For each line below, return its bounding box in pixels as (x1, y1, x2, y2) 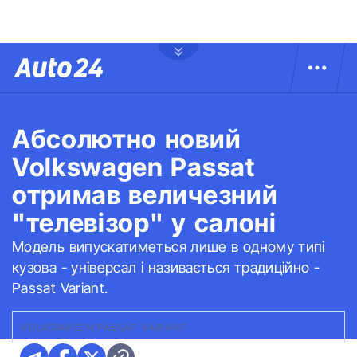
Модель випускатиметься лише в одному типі (12, 238, 325, 255)
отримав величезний (12, 179, 278, 210)
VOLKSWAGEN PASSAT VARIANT (21, 321, 187, 333)
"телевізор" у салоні (12, 207, 277, 238)
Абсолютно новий (12, 124, 241, 155)
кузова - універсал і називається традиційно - (12, 259, 320, 276)
